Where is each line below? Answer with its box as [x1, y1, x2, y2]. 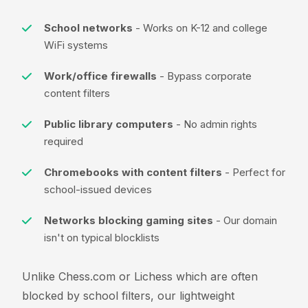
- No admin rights [173, 117, 257, 131]
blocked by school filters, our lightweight [22, 288, 234, 302]
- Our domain [213, 213, 277, 227]
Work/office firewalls [44, 69, 157, 82]
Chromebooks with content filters [44, 165, 222, 179]
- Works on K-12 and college [133, 21, 267, 34]
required [44, 134, 83, 148]
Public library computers [44, 117, 173, 131]
